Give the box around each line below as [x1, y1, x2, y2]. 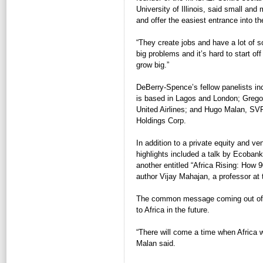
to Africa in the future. [136, 205, 210, 214]
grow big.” [136, 60, 169, 69]
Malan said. [136, 239, 176, 248]
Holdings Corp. [136, 116, 186, 125]
